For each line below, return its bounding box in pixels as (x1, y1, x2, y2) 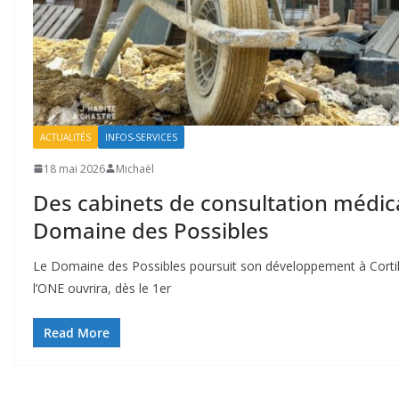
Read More (44, 323, 110, 341)
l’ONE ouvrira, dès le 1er (33, 279, 171, 297)
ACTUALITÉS (40, 130, 91, 143)
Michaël (116, 160, 154, 176)
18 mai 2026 (44, 160, 105, 176)
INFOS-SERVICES (105, 130, 177, 143)
